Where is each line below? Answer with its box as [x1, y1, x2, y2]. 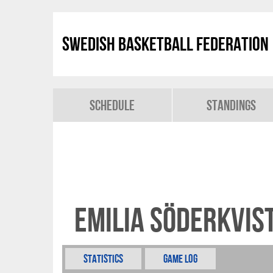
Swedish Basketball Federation [62, 33, 269, 55]
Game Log [163, 252, 197, 265]
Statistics [83, 252, 123, 265]
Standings [207, 97, 257, 113]
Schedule [90, 97, 135, 113]
